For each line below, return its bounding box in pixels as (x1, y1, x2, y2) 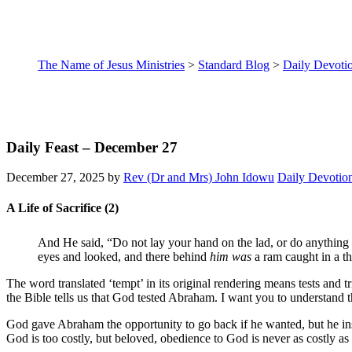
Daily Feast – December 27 (6, 138, 178, 156)
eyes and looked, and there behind (38, 250, 210, 264)
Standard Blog (198, 57, 269, 71)
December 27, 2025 (6, 170, 104, 185)
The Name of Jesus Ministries (38, 57, 185, 71)
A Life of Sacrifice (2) (6, 201, 119, 215)
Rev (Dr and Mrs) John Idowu (123, 170, 274, 185)
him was (210, 250, 251, 264)
